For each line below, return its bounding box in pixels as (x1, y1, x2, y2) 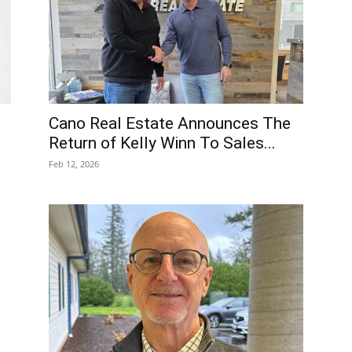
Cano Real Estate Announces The (49, 114, 291, 134)
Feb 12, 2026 (49, 158, 99, 170)
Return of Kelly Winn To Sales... (49, 134, 276, 153)
